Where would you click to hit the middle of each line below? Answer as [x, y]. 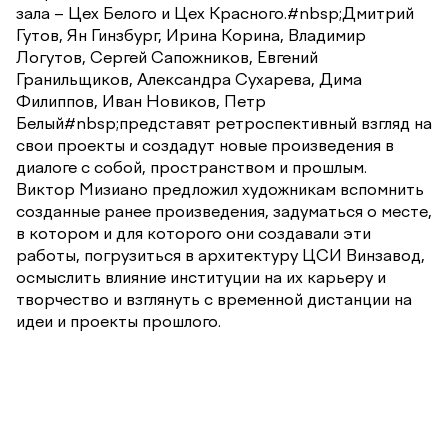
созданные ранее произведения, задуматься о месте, [224, 210]
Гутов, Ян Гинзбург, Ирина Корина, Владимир [191, 34]
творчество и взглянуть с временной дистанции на [214, 298]
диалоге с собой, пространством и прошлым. [191, 166]
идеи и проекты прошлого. [118, 320]
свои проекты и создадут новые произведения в [205, 144]
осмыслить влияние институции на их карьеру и [201, 276]
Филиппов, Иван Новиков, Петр [141, 100]
